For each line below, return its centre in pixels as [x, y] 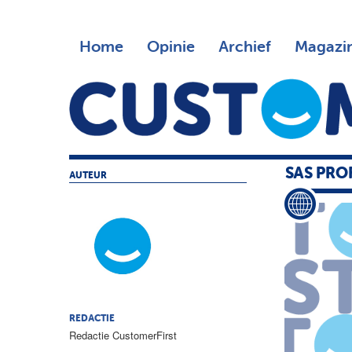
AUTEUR [88, 176]
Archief [244, 47]
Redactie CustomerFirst [123, 335]
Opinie [170, 47]
